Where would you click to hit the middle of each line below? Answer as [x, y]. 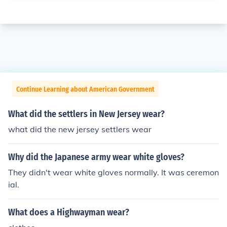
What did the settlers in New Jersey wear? [86, 114]
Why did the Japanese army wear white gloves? [96, 157]
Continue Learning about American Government [85, 89]
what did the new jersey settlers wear [80, 129]
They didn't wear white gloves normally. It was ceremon [113, 172]
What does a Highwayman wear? [69, 212]
